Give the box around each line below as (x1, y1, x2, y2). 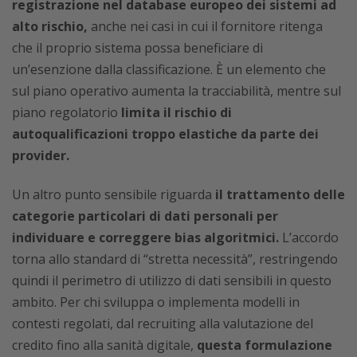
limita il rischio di (118, 104, 232, 122)
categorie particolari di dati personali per (12, 207, 278, 226)
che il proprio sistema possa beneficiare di (12, 39, 263, 57)
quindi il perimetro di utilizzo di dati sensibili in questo (12, 272, 331, 290)
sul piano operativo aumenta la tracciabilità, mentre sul (12, 82, 341, 100)
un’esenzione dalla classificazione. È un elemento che (12, 61, 326, 79)
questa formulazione (197, 336, 332, 355)
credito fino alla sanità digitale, (12, 336, 197, 355)
